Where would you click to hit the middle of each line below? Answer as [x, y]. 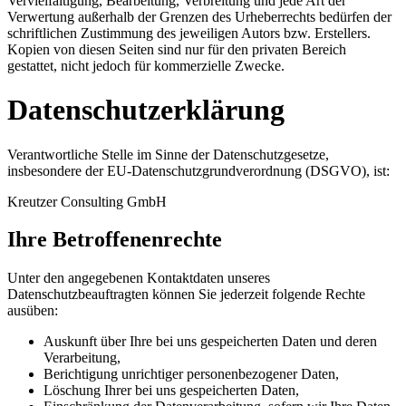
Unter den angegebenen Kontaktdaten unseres [139, 278]
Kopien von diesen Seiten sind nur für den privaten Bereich [177, 49]
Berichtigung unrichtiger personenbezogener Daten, [191, 374]
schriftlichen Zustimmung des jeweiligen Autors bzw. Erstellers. [189, 33]
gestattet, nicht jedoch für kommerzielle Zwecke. [146, 65]
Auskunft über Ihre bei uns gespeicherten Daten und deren [210, 342]
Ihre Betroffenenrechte [115, 240]
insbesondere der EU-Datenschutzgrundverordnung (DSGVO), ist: [198, 170]
